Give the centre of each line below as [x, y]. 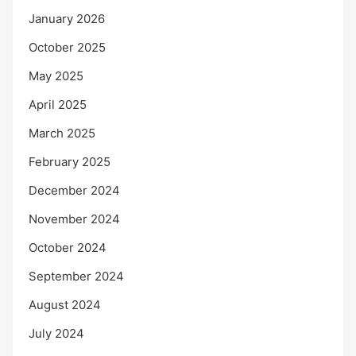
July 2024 [56, 334]
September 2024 [76, 277]
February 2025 [70, 162]
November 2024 [74, 219]
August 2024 [65, 305]
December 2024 [74, 191]
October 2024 [68, 248]
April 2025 [58, 105]
